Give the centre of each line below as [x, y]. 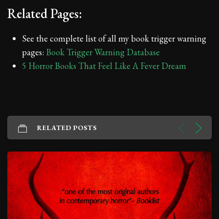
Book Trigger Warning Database [103, 52]
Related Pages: [45, 13]
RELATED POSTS [67, 127]
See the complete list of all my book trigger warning [114, 38]
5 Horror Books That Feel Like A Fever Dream [104, 66]
